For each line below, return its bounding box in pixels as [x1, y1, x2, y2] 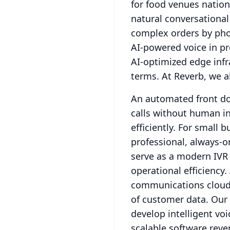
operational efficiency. [131, 164, 227, 177]
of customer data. [131, 193, 208, 205]
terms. [131, 70, 159, 82]
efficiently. [131, 121, 176, 133]
